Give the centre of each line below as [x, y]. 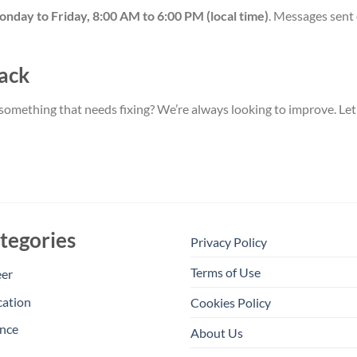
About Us [217, 333]
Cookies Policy [231, 303]
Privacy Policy [229, 242]
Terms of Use [226, 273]
